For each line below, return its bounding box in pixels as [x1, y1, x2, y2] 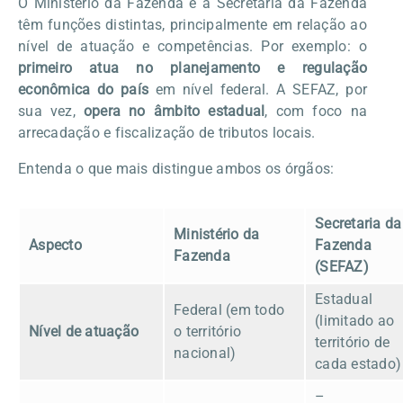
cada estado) [315, 354, 401, 372]
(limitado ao [315, 311, 394, 329]
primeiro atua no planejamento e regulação [18, 58, 367, 76]
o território [174, 322, 241, 340]
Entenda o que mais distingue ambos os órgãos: [18, 159, 335, 177]
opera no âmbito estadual [83, 102, 265, 120]
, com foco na [264, 102, 367, 120]
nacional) [174, 344, 237, 362]
